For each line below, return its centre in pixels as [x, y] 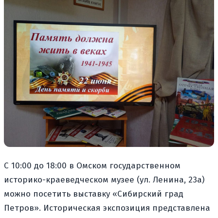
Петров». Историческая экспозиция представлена [107, 208]
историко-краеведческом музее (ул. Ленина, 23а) [104, 180]
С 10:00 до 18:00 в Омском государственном [92, 166]
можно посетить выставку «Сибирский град [94, 194]
